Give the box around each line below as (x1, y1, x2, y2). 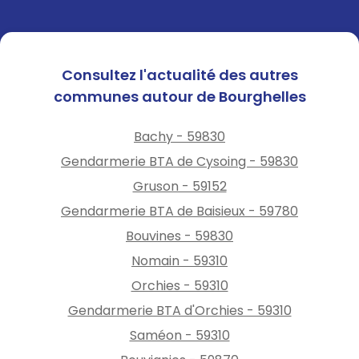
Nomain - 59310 (131, 251, 228, 270)
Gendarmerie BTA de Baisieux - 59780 (61, 201, 298, 220)
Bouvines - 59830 (126, 226, 233, 245)
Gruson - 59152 (132, 176, 227, 196)
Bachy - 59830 (134, 127, 225, 146)
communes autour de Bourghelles (53, 86, 306, 107)
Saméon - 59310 (129, 325, 230, 345)
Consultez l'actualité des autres (61, 64, 298, 85)
